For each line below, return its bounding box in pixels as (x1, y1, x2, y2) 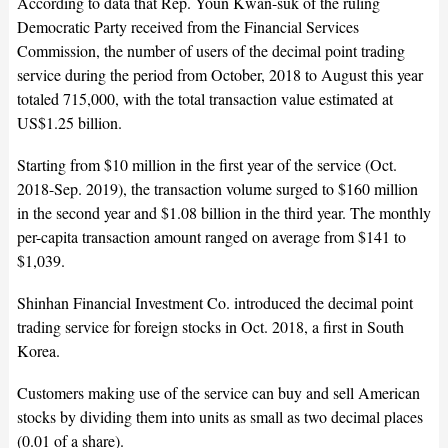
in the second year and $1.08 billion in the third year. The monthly (16, 202, 431, 224)
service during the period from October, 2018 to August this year (16, 64, 423, 86)
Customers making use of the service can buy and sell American (16, 382, 420, 404)
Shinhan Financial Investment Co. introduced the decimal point (16, 292, 413, 314)
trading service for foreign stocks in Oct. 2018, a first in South (16, 316, 404, 338)
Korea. (16, 340, 60, 362)
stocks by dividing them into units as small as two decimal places (16, 406, 423, 428)
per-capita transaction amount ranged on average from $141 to (16, 226, 406, 248)
